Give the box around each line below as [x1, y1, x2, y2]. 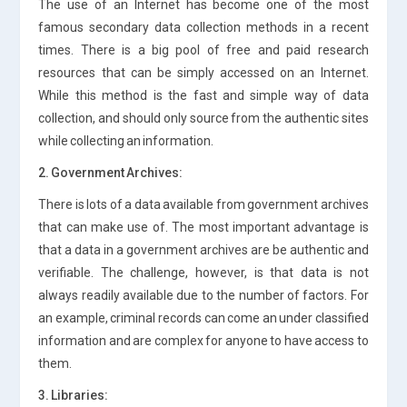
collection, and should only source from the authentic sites [38, 110, 369, 125]
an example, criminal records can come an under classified [38, 310, 369, 325]
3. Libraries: [38, 387, 109, 402]
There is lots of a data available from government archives [38, 196, 369, 212]
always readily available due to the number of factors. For [38, 287, 369, 303]
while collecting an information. [38, 133, 214, 148]
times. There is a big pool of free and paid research [38, 42, 369, 57]
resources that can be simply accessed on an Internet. [38, 65, 369, 80]
